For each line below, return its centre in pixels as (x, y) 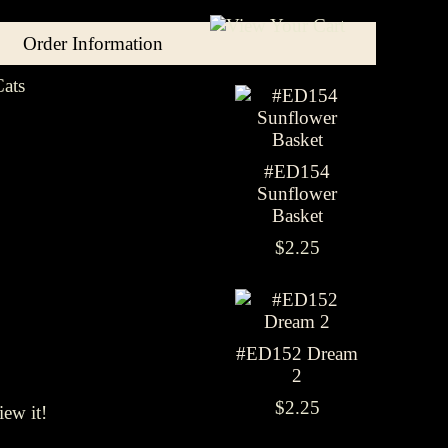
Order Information (92, 43)
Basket (297, 215)
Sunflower (297, 193)
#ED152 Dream (297, 353)
